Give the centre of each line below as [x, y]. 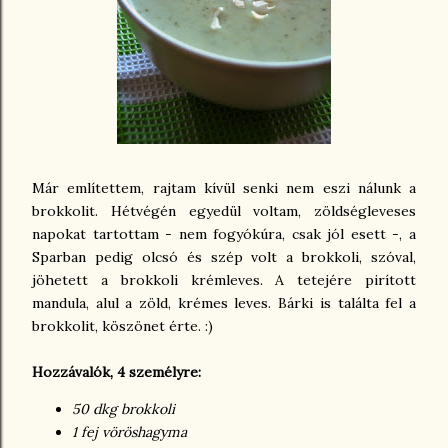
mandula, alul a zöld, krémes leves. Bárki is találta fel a [224, 303]
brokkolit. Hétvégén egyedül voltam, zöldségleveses [224, 211]
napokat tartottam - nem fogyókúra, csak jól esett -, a [224, 234]
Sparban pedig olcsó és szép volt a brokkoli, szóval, [224, 257]
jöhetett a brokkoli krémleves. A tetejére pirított [224, 280]
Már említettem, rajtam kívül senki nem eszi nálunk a [224, 188]
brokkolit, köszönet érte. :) [122, 326]
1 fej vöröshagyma [129, 432]
